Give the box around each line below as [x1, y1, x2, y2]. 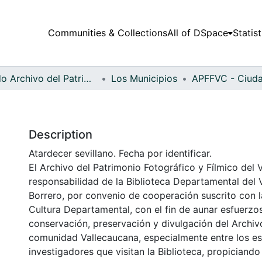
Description [29, 127, 92, 142]
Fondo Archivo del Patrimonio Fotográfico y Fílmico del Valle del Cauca [84, 72, 91, 84]
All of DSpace [167, 27, 228, 39]
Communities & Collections [47, 27, 167, 39]
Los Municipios [111, 72, 177, 84]
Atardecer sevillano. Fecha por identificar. [29, 147, 212, 159]
